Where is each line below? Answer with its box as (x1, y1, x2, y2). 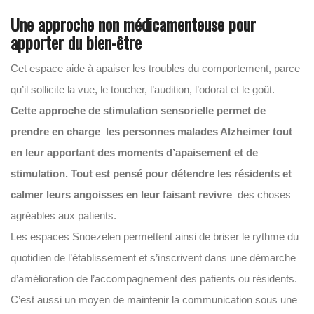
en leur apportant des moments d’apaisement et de (11, 146, 258, 158)
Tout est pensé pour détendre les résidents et (71, 168, 292, 179)
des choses (235, 189, 291, 200)
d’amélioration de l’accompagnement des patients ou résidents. (11, 273, 297, 285)
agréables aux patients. (11, 210, 116, 221)
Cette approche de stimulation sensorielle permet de (11, 104, 266, 116)
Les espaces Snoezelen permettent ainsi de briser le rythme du (11, 231, 299, 243)
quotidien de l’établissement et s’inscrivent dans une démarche (11, 252, 296, 264)
